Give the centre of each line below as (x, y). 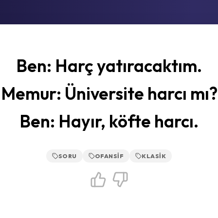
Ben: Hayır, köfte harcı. (109, 121)
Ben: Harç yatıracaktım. (109, 66)
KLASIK (154, 156)
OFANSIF (109, 156)
